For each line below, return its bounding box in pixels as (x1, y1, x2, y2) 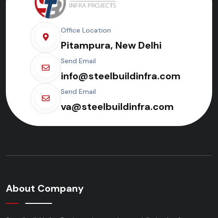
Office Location (61, 25, 111, 35)
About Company (6, 182, 84, 195)
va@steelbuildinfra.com (61, 100, 174, 113)
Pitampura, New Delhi (61, 38, 162, 52)
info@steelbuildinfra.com (61, 69, 181, 82)
